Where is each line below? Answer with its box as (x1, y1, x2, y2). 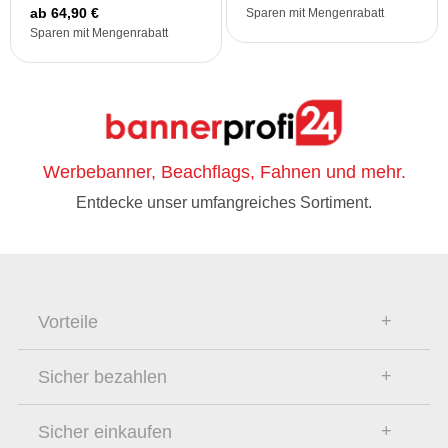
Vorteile (38, 312, 98, 333)
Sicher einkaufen (38, 422, 172, 443)
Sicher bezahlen (38, 367, 167, 388)
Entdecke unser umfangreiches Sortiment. (76, 194, 372, 212)
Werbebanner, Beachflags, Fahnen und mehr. (42, 162, 406, 183)
